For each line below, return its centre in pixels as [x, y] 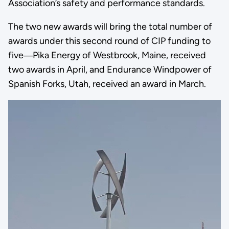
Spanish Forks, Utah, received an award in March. [107, 84]
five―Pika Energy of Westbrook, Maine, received [107, 55]
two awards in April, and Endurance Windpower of [110, 69]
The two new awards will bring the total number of [110, 26]
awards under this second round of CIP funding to [109, 41]
